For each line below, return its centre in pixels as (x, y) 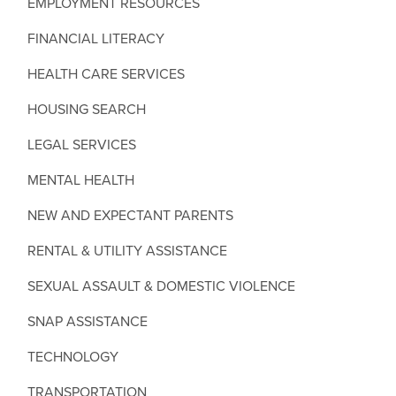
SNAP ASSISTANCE (88, 321)
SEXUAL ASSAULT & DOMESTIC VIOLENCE (161, 286)
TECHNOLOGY (73, 357)
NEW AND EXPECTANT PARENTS (130, 215)
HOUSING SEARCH (87, 109)
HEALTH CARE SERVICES (106, 74)
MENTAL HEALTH (81, 180)
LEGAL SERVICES (82, 145)
